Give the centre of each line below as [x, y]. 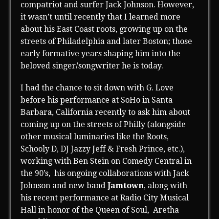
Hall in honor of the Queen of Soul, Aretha [100, 210]
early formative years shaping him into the [101, 54]
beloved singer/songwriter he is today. [92, 66]
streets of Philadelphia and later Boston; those [107, 42]
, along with [166, 186]
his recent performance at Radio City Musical [105, 198]
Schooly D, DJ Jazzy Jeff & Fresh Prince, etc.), [103, 149]
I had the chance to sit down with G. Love [97, 88]
